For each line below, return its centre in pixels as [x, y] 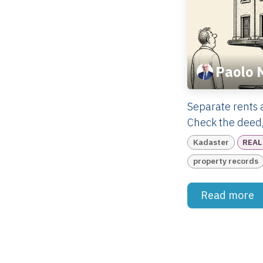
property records [225, 161]
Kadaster [211, 142]
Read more [228, 195]
